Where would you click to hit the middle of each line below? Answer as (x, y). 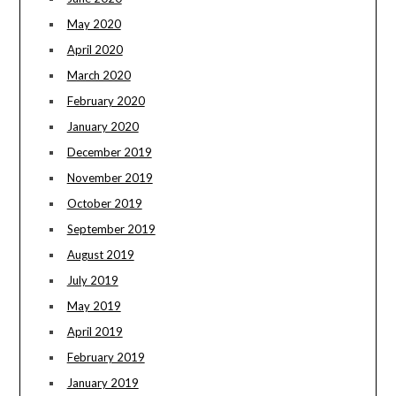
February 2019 (106, 358)
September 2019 (111, 229)
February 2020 (106, 101)
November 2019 (110, 178)
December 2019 (109, 152)
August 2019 (100, 255)
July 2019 (92, 281)
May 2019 (94, 306)
